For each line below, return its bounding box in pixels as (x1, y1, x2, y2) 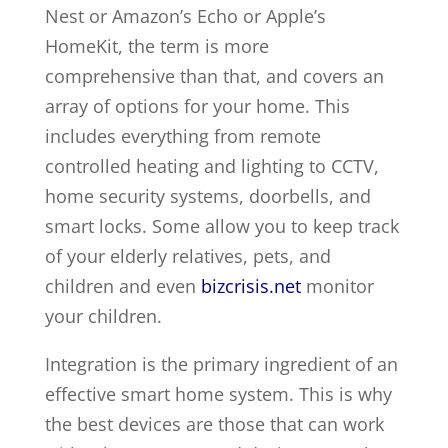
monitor (300, 274, 374, 298)
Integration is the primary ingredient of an (44, 352, 398, 376)
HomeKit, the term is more (44, 34, 269, 58)
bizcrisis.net (200, 274, 301, 298)
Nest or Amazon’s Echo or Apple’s (44, 4, 326, 28)
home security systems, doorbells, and (44, 184, 371, 208)
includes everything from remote (44, 124, 321, 148)
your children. (44, 304, 162, 328)
